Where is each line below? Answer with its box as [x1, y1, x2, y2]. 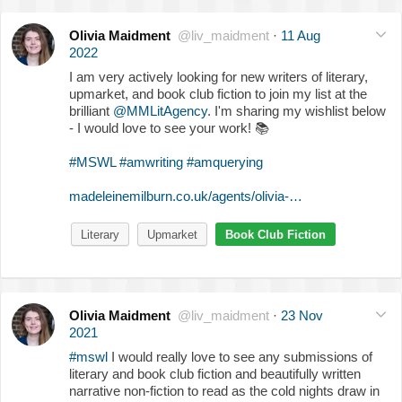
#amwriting [119, 153, 183, 170]
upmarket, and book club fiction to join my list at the [69, 85, 367, 101]
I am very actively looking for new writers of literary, [69, 68, 368, 84]
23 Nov [281, 307, 323, 323]
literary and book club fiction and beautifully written [69, 365, 361, 381]
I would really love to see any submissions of [108, 348, 372, 364]
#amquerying [187, 153, 263, 170]
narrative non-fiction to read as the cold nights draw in [69, 382, 380, 398]
